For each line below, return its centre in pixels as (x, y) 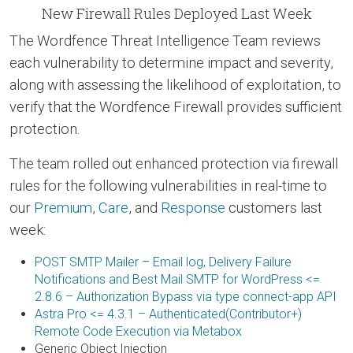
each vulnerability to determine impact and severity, (171, 63)
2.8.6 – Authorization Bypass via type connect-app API (186, 297)
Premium (63, 208)
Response (193, 208)
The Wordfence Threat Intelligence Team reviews (165, 41)
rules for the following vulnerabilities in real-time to (168, 186)
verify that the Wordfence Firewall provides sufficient (176, 107)
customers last (274, 208)
